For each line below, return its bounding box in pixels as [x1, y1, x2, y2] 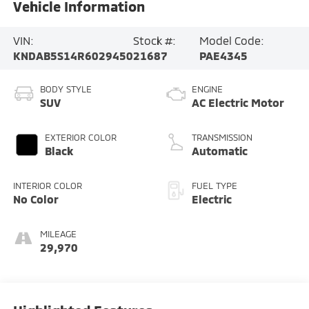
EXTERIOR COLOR [44, 131, 117, 143]
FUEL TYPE [192, 179, 237, 191]
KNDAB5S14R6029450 [12, 48, 133, 62]
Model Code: [199, 33, 265, 47]
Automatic [192, 143, 248, 157]
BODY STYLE [39, 83, 92, 94]
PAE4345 [199, 48, 248, 62]
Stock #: [132, 33, 176, 47]
